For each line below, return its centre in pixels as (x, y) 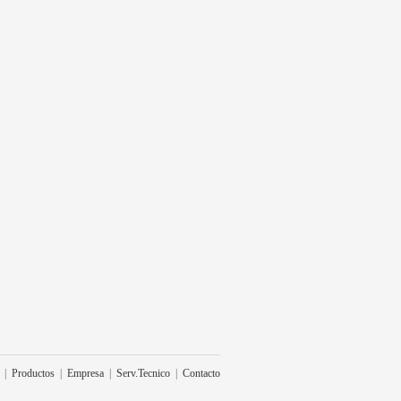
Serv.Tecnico (143, 372)
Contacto (201, 372)
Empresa (85, 372)
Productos (33, 372)
